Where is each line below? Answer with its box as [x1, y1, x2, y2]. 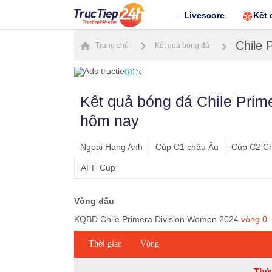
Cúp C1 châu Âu [155, 142, 219, 152]
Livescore [184, 10, 225, 20]
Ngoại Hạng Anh [80, 142, 143, 152]
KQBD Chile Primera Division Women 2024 [74, 214, 241, 225]
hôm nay [80, 112, 139, 130]
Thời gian [89, 239, 122, 249]
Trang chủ [93, 41, 129, 50]
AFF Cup [81, 163, 115, 173]
